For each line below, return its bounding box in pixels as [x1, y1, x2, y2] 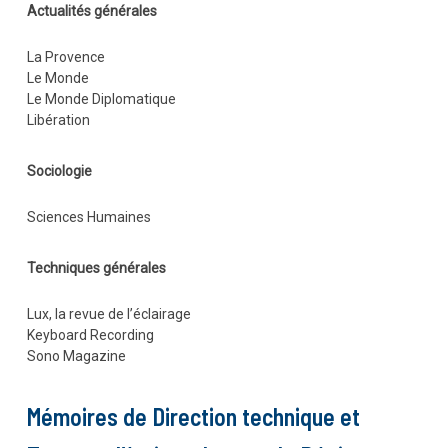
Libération [26, 112, 90, 129]
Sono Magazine [26, 348, 126, 365]
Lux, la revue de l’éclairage [26, 306, 191, 323]
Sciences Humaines [26, 209, 151, 226]
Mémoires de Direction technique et [26, 402, 360, 432]
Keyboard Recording [26, 327, 154, 344]
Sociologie [26, 163, 92, 180]
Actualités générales [26, 3, 157, 20]
